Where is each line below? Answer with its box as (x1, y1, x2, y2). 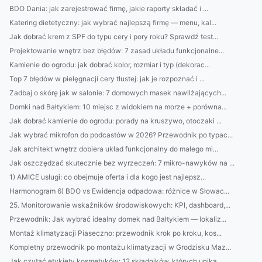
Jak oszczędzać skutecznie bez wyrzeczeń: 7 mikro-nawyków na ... (9, 158, 235, 167)
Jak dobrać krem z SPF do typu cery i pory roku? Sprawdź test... (9, 32, 218, 41)
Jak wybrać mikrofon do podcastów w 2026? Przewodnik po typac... (9, 130, 233, 139)
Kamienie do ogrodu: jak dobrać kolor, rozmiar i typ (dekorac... (9, 60, 210, 69)
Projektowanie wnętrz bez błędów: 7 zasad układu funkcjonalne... (9, 46, 224, 55)
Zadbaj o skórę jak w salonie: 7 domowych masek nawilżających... (9, 88, 226, 97)
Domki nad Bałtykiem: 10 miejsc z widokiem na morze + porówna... (9, 102, 227, 111)
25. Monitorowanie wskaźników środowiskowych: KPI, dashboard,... (9, 201, 230, 209)
